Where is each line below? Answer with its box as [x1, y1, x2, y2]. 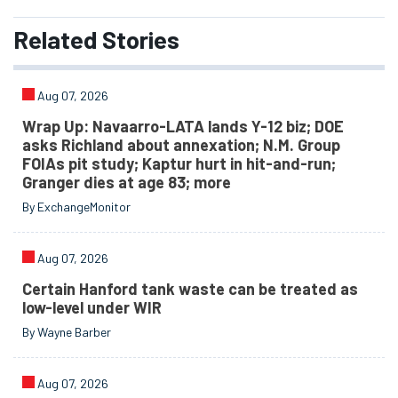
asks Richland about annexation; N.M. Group [22, 135, 341, 155]
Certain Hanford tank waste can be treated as [22, 279, 359, 299]
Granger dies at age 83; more [22, 172, 232, 193]
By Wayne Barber [22, 324, 112, 340]
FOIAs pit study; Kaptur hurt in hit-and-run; [22, 154, 337, 174]
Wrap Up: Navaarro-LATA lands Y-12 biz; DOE [22, 116, 345, 137]
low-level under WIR [22, 298, 163, 318]
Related [13, 23, 97, 54]
